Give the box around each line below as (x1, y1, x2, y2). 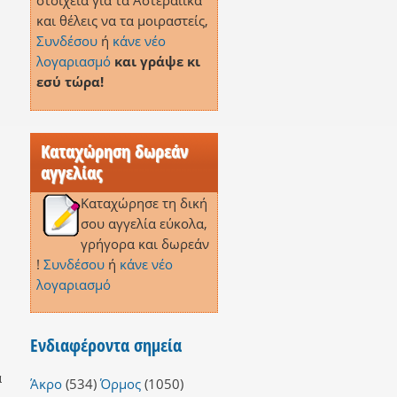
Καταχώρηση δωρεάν (40, 138, 188, 163)
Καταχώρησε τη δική (80, 193, 207, 212)
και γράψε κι (113, 52, 200, 71)
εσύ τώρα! (35, 73, 104, 91)
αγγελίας (40, 160, 102, 184)
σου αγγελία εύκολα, (80, 214, 207, 232)
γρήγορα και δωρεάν (80, 234, 209, 253)
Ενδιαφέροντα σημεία (29, 332, 182, 357)
